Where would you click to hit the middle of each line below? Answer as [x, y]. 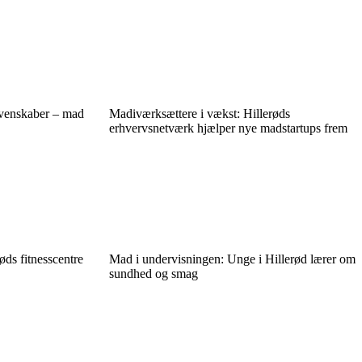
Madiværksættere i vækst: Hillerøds [199, 114]
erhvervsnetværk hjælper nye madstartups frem [228, 128]
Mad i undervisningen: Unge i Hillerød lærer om [232, 259]
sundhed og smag [153, 274]
